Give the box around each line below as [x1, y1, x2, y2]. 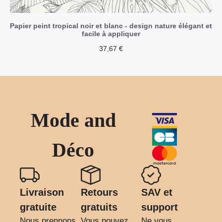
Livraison [20, 186, 64, 198]
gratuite [20, 201, 56, 213]
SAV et [141, 186, 173, 198]
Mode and [30, 109, 116, 131]
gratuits [80, 201, 117, 213]
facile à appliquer [82, 29, 140, 38]
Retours [80, 186, 118, 198]
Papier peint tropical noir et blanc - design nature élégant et [10, 21, 212, 30]
